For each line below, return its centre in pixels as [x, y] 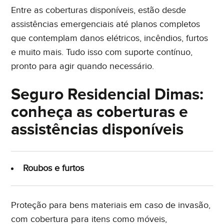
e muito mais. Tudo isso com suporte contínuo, [102, 52]
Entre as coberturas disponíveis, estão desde [99, 10]
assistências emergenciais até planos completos [106, 24]
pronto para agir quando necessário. [83, 66]
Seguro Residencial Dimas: [107, 95]
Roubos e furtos [54, 168]
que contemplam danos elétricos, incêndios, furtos [110, 38]
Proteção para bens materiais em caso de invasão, [111, 205]
